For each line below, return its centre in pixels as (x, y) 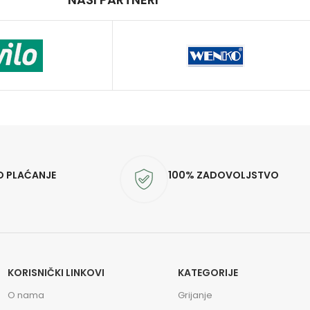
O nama (26, 295)
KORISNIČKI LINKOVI (56, 273)
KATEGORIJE (208, 273)
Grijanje (195, 295)
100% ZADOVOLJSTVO (224, 175)
